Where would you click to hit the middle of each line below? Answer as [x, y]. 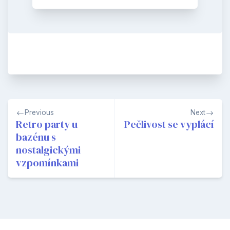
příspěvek [33, 140]
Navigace [31, 107]
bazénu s [36, 137]
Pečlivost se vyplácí [169, 124]
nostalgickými [48, 150]
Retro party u [47, 124]
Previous [39, 113]
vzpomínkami [47, 163]
